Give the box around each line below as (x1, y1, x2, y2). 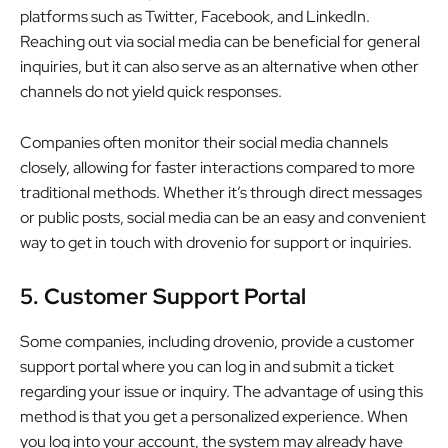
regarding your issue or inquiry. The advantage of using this (20, 380, 423, 402)
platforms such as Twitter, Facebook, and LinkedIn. (20, 5, 370, 27)
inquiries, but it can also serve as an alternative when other (20, 55, 419, 77)
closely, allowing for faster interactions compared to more (20, 156, 415, 178)
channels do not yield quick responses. (20, 80, 282, 102)
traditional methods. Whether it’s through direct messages (20, 181, 422, 203)
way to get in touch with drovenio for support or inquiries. (20, 231, 412, 253)
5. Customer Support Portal (20, 281, 306, 311)
